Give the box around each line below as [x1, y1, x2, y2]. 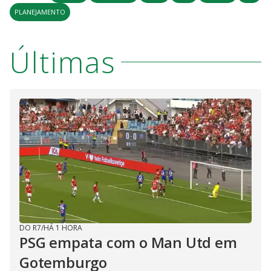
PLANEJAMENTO [15, 7, 65, 16]
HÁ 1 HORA [44, 222, 82, 233]
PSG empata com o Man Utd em [19, 232, 237, 252]
